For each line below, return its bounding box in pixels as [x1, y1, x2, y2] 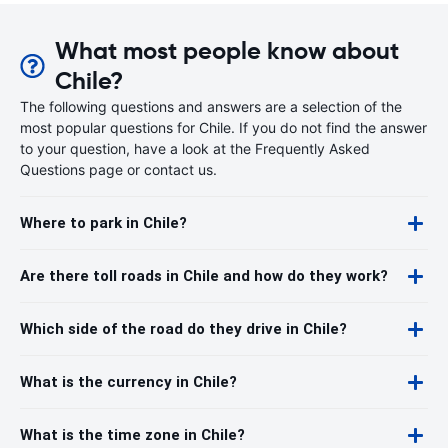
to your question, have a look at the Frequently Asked [20, 140, 370, 157]
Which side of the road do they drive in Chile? [20, 320, 347, 338]
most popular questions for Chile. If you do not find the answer [20, 119, 427, 136]
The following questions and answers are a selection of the [20, 98, 402, 115]
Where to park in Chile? [20, 214, 187, 232]
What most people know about [54, 36, 399, 66]
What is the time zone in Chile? [20, 426, 245, 444]
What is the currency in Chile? [20, 373, 237, 391]
